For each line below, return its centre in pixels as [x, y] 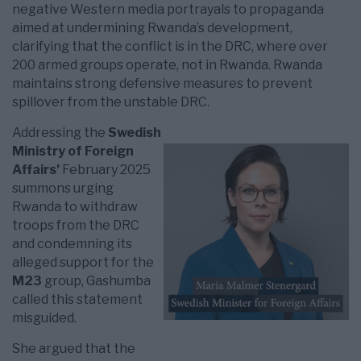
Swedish [135, 133]
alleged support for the [83, 263]
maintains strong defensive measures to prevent [162, 84]
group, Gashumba [96, 281]
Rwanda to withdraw [75, 207]
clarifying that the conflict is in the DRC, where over [170, 47]
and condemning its [72, 244]
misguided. [44, 318]
